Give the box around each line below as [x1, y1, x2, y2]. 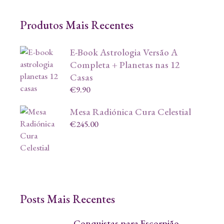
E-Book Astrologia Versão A [70, 46, 177, 59]
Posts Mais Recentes [20, 191, 115, 207]
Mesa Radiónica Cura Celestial [70, 105, 191, 118]
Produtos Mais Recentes [20, 17, 133, 32]
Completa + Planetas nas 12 [70, 58, 179, 71]
